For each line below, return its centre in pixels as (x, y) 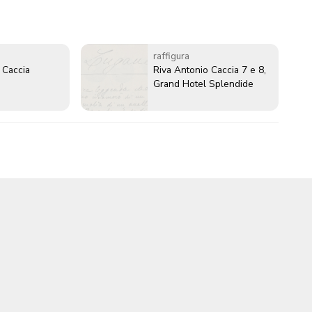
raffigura (171, 56)
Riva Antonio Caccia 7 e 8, (210, 70)
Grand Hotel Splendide (203, 84)
